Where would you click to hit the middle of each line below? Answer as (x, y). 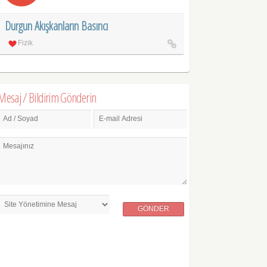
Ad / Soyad (21, 119)
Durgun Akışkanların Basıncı (57, 26)
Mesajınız (19, 146)
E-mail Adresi (121, 119)
